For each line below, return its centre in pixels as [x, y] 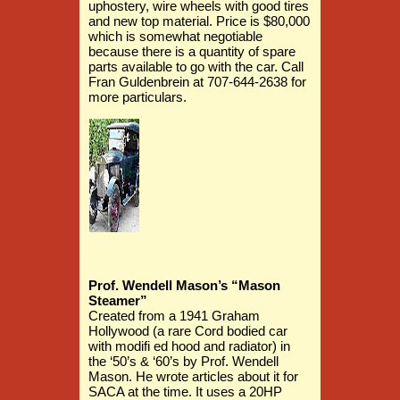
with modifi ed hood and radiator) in [189, 346]
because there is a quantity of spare [192, 51]
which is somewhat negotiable [175, 36]
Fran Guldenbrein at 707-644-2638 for [197, 82]
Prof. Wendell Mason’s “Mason [184, 285]
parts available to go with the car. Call [196, 67]
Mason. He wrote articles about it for [193, 376]
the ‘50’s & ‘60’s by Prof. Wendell [183, 361]
